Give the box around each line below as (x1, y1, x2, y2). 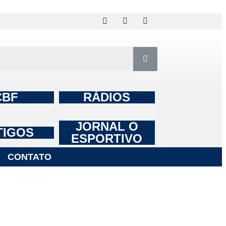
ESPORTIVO (71, 132, 143, 145)
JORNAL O (75, 120, 138, 133)
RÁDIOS (83, 90, 131, 104)
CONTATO (7, 152, 51, 162)
